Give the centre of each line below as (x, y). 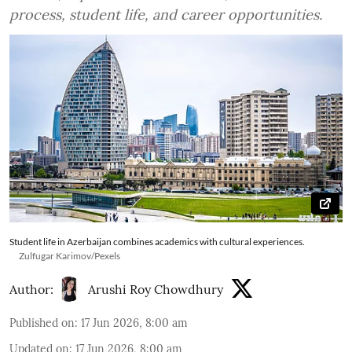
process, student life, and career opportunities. (166, 15)
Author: (31, 289)
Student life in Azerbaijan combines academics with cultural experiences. (157, 241)
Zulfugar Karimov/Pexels (70, 255)
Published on (42, 323)
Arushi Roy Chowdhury (156, 289)
